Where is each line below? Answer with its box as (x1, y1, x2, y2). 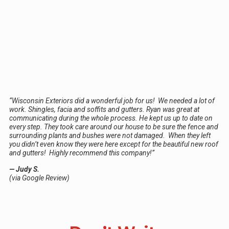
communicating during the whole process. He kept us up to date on (9, 113, 213, 122)
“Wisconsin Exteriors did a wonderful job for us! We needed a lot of (9, 96, 215, 105)
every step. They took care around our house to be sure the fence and (9, 122, 218, 131)
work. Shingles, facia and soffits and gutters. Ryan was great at (9, 105, 199, 113)
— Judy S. (9, 165, 39, 173)
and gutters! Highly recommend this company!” (9, 148, 154, 157)
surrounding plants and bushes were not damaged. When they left (9, 131, 211, 140)
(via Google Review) (9, 173, 70, 182)
